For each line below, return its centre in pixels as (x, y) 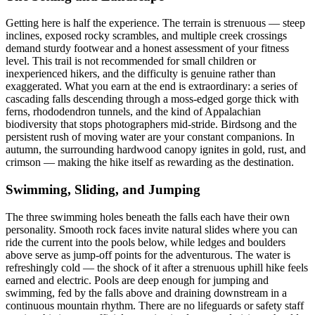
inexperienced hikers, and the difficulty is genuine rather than (141, 74)
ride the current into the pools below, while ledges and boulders (146, 242)
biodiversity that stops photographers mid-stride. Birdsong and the (151, 124)
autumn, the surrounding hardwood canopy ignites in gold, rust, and (156, 150)
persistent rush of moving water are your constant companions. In (150, 137)
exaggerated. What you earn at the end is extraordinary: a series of (152, 86)
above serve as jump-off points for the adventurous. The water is (148, 255)
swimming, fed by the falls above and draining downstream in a (146, 292)
